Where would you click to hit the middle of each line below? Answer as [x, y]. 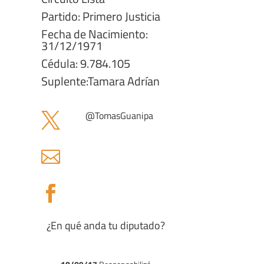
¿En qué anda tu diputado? [105, 225]
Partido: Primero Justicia [101, 16]
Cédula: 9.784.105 [86, 63]
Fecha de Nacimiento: [95, 34]
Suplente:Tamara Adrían [100, 81]
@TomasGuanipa [120, 115]
